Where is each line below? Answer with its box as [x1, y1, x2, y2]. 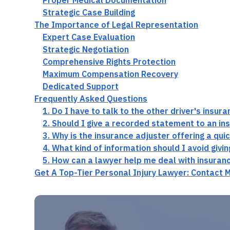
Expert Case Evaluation [43, 32, 136, 42]
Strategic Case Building [43, 7, 136, 17]
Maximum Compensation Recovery [43, 69, 179, 79]
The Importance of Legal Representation [34, 20, 199, 30]
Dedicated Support [43, 81, 119, 91]
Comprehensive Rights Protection [43, 56, 176, 67]
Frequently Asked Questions [34, 93, 148, 104]
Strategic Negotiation [43, 44, 129, 54]
